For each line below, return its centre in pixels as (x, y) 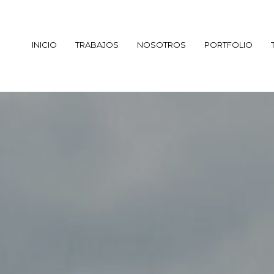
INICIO (44, 45)
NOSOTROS (161, 45)
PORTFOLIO (228, 45)
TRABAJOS (97, 45)
